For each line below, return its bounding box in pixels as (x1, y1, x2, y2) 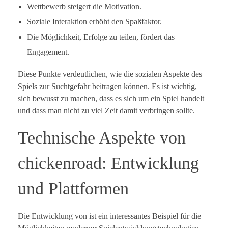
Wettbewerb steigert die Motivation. (26, 2, 141, 11)
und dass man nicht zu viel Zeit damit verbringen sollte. (18, 106, 195, 116)
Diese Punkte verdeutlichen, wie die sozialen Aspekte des (18, 70, 202, 79)
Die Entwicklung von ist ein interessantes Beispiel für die (18, 212, 201, 221)
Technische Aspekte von (18, 128, 186, 148)
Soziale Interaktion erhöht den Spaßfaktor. (26, 17, 162, 26)
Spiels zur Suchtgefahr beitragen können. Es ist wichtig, (18, 82, 197, 91)
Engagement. (26, 48, 69, 57)
